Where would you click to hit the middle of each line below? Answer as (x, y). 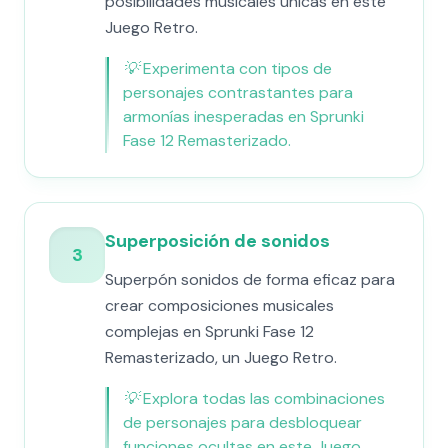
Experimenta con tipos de (237, 68)
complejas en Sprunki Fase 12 (209, 331)
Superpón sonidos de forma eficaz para (250, 279)
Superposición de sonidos (217, 241)
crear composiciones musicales (219, 305)
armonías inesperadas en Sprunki (243, 116)
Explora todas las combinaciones (264, 398)
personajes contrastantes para (238, 92)
